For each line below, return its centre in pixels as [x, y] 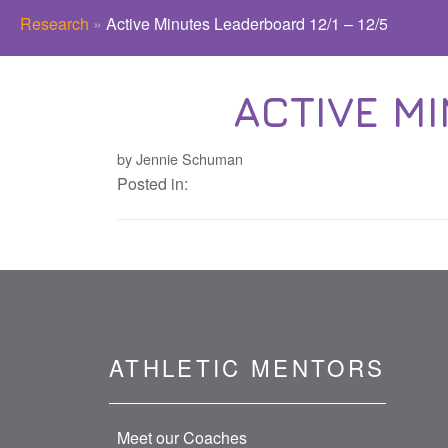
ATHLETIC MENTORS [247, 366]
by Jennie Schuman [179, 159]
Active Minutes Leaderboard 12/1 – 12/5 [247, 24]
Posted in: [152, 184]
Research [54, 24]
